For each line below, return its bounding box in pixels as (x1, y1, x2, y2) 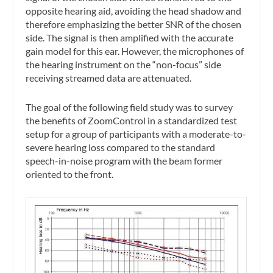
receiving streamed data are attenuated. (26, 72, 192, 84)
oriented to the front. (26, 168, 114, 180)
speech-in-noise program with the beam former (26, 154, 223, 166)
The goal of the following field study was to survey (26, 101, 233, 113)
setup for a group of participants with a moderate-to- (26, 127, 247, 140)
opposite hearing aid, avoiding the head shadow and (26, 5, 242, 17)
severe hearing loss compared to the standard (26, 141, 216, 153)
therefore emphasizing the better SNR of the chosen (26, 18, 242, 30)
